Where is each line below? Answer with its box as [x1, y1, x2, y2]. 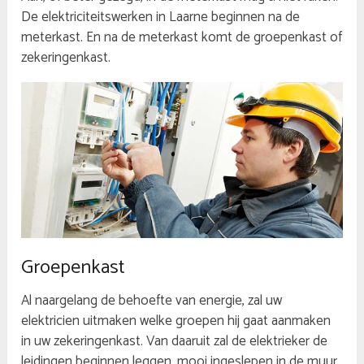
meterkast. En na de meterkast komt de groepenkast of [21, 26, 343, 50]
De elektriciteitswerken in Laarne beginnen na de [21, 6, 301, 29]
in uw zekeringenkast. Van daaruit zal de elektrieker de [21, 330, 328, 353]
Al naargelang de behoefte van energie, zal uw [21, 289, 283, 313]
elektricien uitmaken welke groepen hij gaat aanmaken [21, 310, 331, 333]
